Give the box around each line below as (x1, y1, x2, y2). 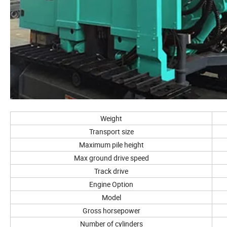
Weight (100, 113, 122, 124)
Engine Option (89, 179, 133, 190)
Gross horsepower (82, 206, 140, 216)
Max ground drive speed (73, 153, 149, 163)
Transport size (89, 127, 134, 137)
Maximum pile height (79, 140, 144, 150)
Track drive (94, 166, 128, 176)
